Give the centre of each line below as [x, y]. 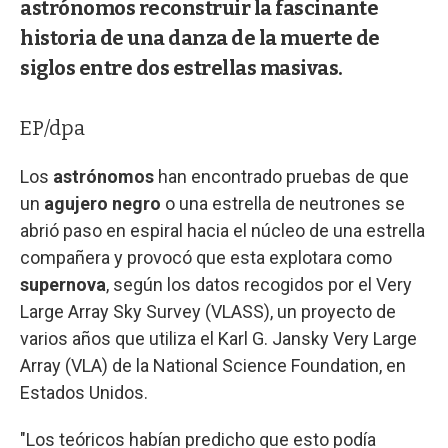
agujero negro [102, 203]
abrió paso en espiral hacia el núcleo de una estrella [222, 230]
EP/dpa [52, 127]
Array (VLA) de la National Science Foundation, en [213, 365]
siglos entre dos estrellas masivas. [181, 67]
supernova [63, 284]
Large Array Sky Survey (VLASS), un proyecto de [208, 311]
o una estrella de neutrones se [283, 203]
